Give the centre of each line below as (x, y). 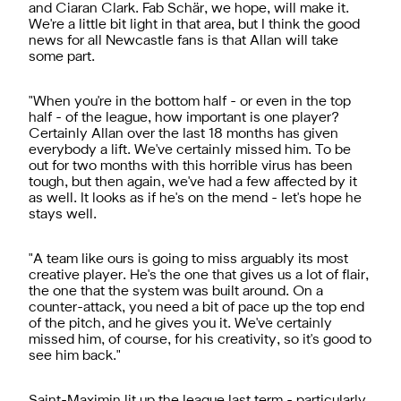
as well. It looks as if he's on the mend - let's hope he (195, 198)
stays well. (63, 214)
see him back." (75, 356)
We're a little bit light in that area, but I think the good (194, 25)
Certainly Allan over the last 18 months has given (183, 134)
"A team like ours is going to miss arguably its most (188, 259)
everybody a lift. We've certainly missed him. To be (190, 150)
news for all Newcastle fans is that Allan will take (183, 41)
